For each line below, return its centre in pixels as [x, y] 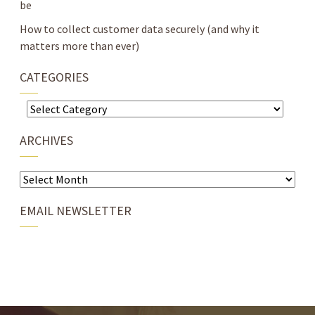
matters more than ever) [79, 46]
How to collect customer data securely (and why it [140, 29]
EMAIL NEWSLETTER [76, 211]
